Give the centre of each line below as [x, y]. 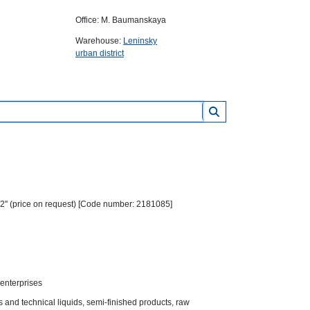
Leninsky [140, 41]
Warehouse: [99, 41]
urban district [100, 53]
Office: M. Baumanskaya [121, 20]
